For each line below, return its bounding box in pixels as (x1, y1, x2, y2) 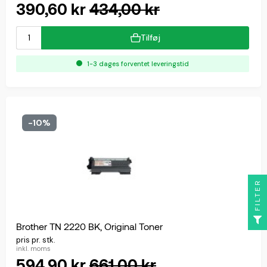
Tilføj (140, 32, 160, 43)
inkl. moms (16, 244, 51, 253)
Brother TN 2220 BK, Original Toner (16, 221, 163, 232)
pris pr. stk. (16, 235, 55, 246)
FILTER (253, 179, 262, 211)
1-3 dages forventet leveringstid (85, 59, 189, 68)
